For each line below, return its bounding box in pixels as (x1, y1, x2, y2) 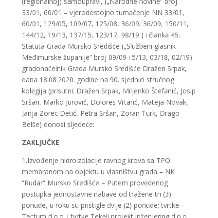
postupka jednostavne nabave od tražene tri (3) (21, 189, 171, 199)
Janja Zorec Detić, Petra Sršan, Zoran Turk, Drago (21, 109, 180, 118)
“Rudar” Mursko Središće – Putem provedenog (21, 178, 168, 187)
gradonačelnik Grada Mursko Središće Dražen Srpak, (21, 64, 187, 73)
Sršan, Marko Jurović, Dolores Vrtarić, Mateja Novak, (21, 97, 188, 107)
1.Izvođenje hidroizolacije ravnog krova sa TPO (21, 156, 170, 165)
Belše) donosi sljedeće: (21, 120, 94, 129)
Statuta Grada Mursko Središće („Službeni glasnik (21, 41, 176, 51)
